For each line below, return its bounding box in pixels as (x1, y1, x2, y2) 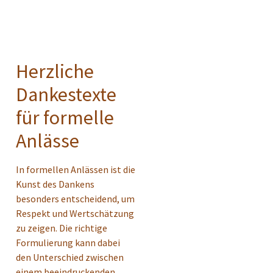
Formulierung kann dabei (16, 236, 120, 249)
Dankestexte (16, 82, 116, 107)
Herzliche (16, 59, 94, 84)
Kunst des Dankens (16, 178, 94, 191)
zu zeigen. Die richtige (16, 222, 107, 235)
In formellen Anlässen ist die (16, 163, 135, 176)
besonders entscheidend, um (16, 193, 135, 205)
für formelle (16, 105, 114, 130)
